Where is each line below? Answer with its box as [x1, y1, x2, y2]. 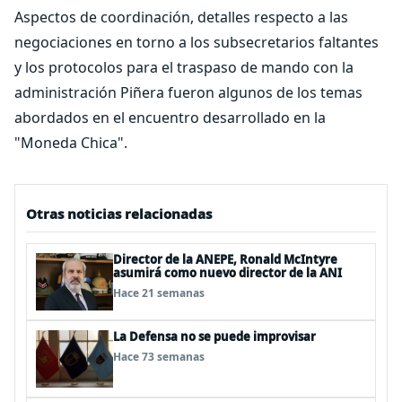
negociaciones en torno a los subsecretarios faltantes [14, 32, 379, 52]
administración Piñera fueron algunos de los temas [14, 83, 363, 102]
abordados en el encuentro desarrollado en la [14, 108, 326, 127]
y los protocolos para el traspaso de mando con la [14, 57, 354, 77]
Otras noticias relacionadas [26, 205, 212, 223]
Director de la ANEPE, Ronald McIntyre [113, 251, 337, 267]
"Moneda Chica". [14, 133, 127, 153]
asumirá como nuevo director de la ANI [113, 265, 342, 281]
